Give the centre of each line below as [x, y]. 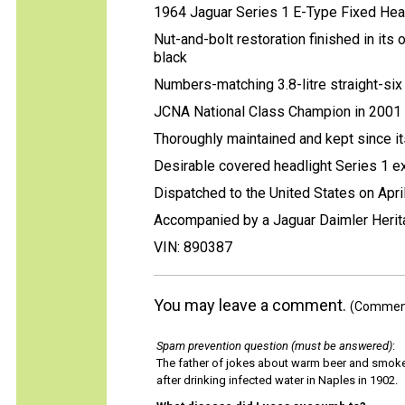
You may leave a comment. [252, 305]
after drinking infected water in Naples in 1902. [277, 380]
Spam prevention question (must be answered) [274, 346]
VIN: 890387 [193, 247]
